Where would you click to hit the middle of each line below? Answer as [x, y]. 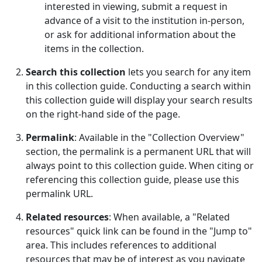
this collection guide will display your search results [139, 100]
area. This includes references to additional [121, 245]
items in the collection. [94, 49]
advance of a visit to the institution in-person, [144, 21]
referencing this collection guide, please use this [132, 180]
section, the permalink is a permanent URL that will [138, 152]
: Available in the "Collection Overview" [159, 138]
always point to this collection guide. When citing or [140, 166]
